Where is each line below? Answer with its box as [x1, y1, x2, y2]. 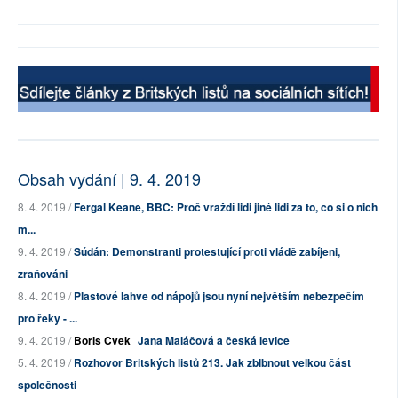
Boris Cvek [74, 332, 131, 349]
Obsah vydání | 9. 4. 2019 [18, 167, 201, 191]
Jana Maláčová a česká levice [138, 332, 290, 349]
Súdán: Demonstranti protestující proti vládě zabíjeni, [74, 243, 340, 260]
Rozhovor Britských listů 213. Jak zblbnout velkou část [74, 354, 351, 371]
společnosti [18, 377, 76, 394]
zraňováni [18, 266, 68, 283]
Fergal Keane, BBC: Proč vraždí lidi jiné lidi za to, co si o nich [74, 199, 378, 216]
